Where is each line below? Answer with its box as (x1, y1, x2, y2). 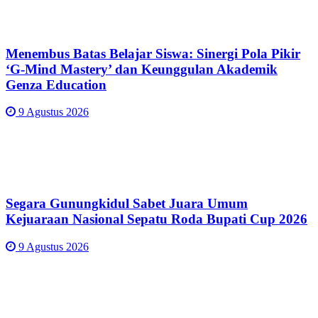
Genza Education (6, 77, 106, 92)
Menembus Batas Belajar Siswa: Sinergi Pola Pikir (6, 45, 300, 61)
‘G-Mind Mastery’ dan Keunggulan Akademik (6, 61, 278, 77)
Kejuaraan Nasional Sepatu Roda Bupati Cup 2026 (6, 212, 307, 227)
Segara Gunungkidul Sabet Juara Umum (6, 196, 248, 212)
